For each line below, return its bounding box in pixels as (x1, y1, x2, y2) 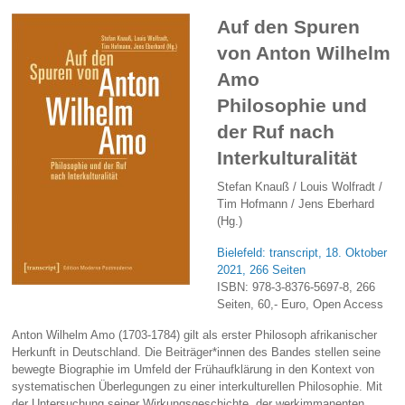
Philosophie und (217, 95, 368, 117)
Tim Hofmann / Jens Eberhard (217, 197, 375, 212)
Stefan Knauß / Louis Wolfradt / (217, 180, 383, 194)
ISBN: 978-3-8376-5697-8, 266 (217, 279, 376, 294)
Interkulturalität (217, 147, 358, 169)
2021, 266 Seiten (217, 262, 306, 277)
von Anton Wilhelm (217, 42, 391, 64)
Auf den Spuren (217, 16, 361, 38)
